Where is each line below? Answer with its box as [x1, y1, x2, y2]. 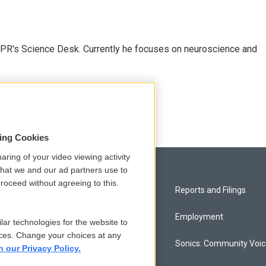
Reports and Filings [175, 185, 246, 195]
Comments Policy [19, 212, 85, 221]
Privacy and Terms [19, 185, 88, 195]
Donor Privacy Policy [19, 239, 94, 248]
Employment [175, 212, 224, 221]
